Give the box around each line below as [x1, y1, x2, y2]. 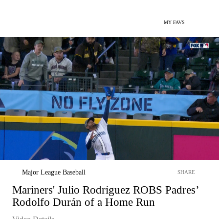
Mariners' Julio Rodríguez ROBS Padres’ [12, 183, 198, 196]
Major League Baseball [22, 168, 86, 176]
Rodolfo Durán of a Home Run [12, 196, 155, 208]
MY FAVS [164, 20, 185, 25]
